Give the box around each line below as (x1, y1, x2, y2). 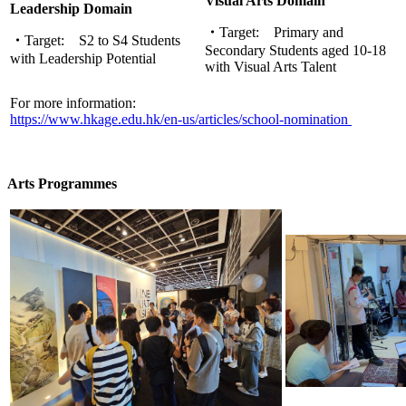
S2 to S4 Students (79, 32, 180, 48)
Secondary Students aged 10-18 (205, 42, 386, 58)
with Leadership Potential (10, 50, 156, 66)
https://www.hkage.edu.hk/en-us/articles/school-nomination (10, 111, 352, 127)
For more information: (10, 94, 136, 111)
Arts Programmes (7, 175, 117, 191)
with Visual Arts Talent (205, 58, 336, 74)
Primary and (274, 24, 343, 40)
